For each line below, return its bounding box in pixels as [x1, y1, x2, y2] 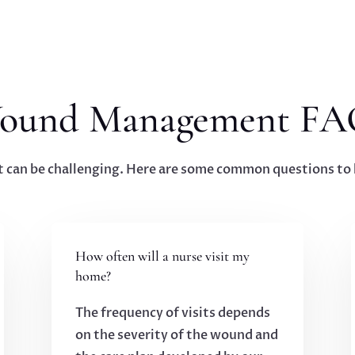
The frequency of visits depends [74, 304, 270, 323]
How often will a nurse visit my [74, 247, 250, 265]
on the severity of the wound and [74, 326, 278, 345]
